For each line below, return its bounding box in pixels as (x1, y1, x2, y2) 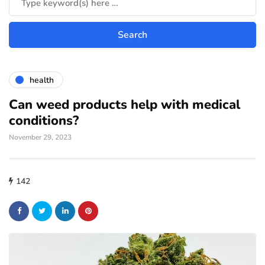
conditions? (9, 112, 79, 130)
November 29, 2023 (9, 132, 72, 142)
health (30, 74, 54, 86)
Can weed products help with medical (9, 96, 240, 114)
